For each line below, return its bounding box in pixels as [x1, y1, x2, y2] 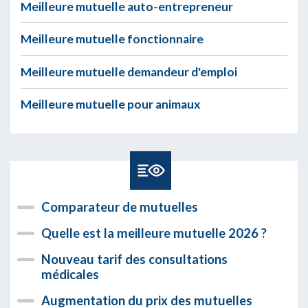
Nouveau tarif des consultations [41, 252, 228, 267]
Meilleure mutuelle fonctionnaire [21, 32, 203, 47]
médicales [41, 267, 99, 283]
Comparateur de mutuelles [41, 199, 198, 215]
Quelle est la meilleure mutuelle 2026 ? [41, 225, 267, 241]
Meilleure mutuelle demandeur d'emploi [21, 64, 237, 79]
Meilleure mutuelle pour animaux [21, 97, 201, 112]
